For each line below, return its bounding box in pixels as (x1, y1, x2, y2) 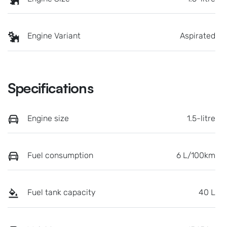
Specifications (8, 79, 93, 97)
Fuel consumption (27, 150, 93, 160)
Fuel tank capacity (27, 187, 96, 198)
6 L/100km (176, 150, 215, 160)
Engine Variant (27, 31, 81, 41)
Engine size (27, 113, 69, 123)
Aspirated (180, 31, 215, 41)
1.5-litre (187, 113, 215, 123)
